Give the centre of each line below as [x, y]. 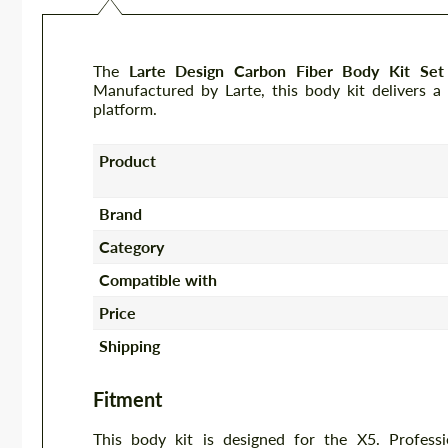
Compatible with [158, 279]
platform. [125, 108]
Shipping [130, 345]
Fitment [127, 399]
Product [128, 160]
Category [132, 246]
